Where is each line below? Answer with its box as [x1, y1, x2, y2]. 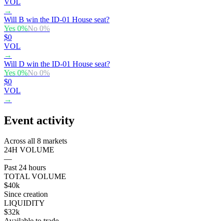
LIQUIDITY [4, 199, 45, 208]
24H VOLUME [4, 146, 54, 154]
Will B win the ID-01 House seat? [4, 15, 110, 24]
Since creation [4, 190, 48, 199]
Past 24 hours [4, 163, 46, 172]
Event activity [4, 113, 74, 127]
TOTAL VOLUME [4, 172, 66, 181]
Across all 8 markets [4, 137, 67, 146]
